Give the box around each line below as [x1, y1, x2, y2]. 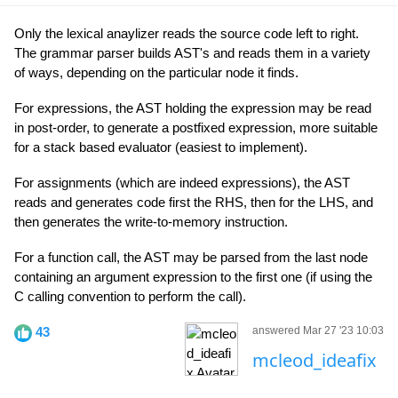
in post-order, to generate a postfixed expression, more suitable [14, 120, 378, 135]
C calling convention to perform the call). [14, 289, 246, 304]
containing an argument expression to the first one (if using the [14, 269, 372, 284]
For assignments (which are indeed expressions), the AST [14, 175, 350, 190]
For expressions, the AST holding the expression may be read [14, 100, 371, 115]
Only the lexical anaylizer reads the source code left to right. [14, 26, 359, 41]
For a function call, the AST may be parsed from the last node [14, 250, 368, 265]
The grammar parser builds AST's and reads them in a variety [14, 45, 370, 60]
